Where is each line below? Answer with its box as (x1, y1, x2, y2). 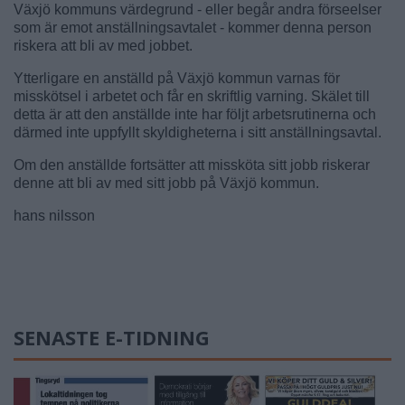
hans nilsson (14, 208, 95, 224)
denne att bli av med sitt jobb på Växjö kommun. (14, 175, 319, 192)
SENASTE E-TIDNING (14, 324, 210, 352)
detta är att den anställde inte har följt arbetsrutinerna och (14, 107, 376, 123)
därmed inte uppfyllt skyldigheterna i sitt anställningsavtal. (14, 125, 381, 141)
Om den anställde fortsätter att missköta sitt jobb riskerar (14, 157, 370, 174)
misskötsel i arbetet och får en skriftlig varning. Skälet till (14, 89, 370, 105)
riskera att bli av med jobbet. (14, 38, 193, 54)
